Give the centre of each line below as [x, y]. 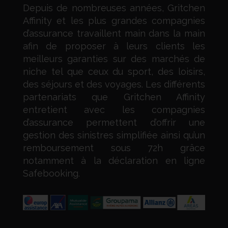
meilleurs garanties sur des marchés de [114, 59]
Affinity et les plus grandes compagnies [114, 21]
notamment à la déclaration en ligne [114, 161]
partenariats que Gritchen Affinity [114, 97]
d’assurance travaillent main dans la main [114, 34]
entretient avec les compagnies [114, 110]
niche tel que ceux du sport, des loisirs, [114, 72]
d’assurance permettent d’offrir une [114, 123]
